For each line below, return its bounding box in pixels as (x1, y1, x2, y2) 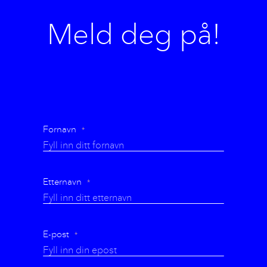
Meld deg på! (46, 16, 221, 52)
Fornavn (43, 123, 76, 135)
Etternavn (43, 176, 82, 187)
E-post (43, 228, 69, 240)
